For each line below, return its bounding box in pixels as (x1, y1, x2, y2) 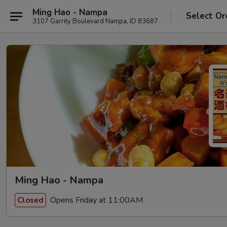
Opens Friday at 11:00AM (48, 194, 143, 206)
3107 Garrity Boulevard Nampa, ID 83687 (32, 16, 158, 26)
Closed (17, 195, 44, 205)
